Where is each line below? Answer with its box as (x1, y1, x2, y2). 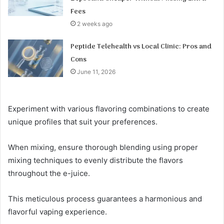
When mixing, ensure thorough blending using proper (8, 142, 198, 152)
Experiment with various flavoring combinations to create (8, 104, 209, 114)
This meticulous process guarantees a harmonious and (8, 194, 202, 204)
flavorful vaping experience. (8, 207, 107, 217)
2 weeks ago (77, 20, 113, 28)
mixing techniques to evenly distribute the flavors (8, 155, 183, 165)
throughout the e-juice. (8, 168, 90, 178)
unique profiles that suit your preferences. (8, 117, 157, 127)
